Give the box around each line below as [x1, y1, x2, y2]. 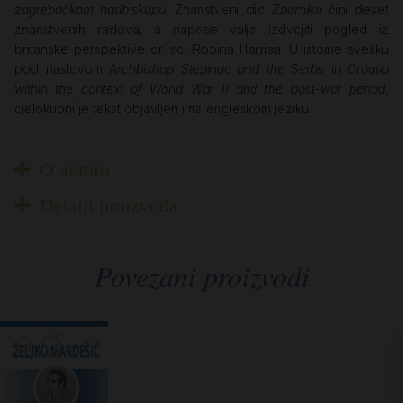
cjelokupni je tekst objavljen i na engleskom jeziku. [14, 100, 311, 116]
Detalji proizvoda [39, 193, 178, 217]
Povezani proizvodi [94, 255, 309, 295]
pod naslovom [14, 60, 109, 76]
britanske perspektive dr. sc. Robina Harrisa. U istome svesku [14, 40, 389, 57]
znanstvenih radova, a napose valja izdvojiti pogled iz [14, 21, 389, 37]
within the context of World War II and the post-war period [14, 80, 385, 96]
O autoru [39, 157, 110, 181]
